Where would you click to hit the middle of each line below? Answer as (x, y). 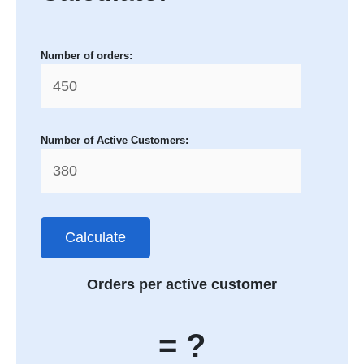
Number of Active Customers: (115, 141)
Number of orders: (87, 56)
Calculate (95, 238)
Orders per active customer (182, 285)
